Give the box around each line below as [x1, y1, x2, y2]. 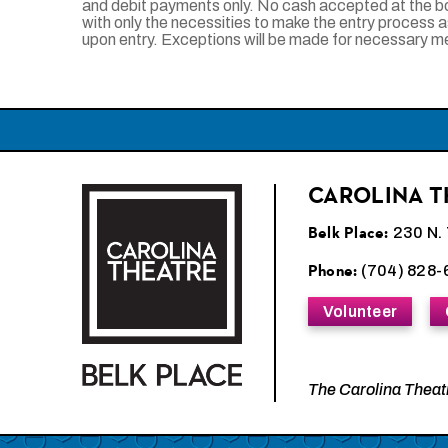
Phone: [308, 259, 358, 281]
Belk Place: [308, 221, 393, 243]
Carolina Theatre [242, 183, 360, 201]
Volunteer [323, 302, 398, 320]
